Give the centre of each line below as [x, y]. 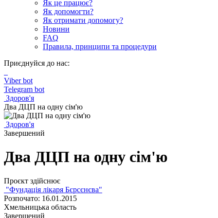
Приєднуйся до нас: [37, 63]
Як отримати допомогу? [83, 20]
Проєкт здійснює [32, 181]
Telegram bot [24, 89]
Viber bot [18, 81]
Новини [56, 29]
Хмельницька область [40, 207]
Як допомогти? [68, 11]
